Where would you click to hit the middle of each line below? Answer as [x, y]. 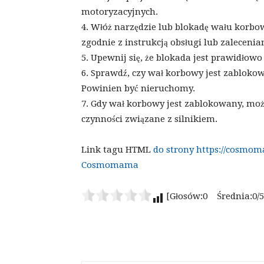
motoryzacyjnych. [120, 12]
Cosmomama [110, 165]
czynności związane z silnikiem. [149, 119]
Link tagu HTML [117, 150]
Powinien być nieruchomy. [138, 89]
